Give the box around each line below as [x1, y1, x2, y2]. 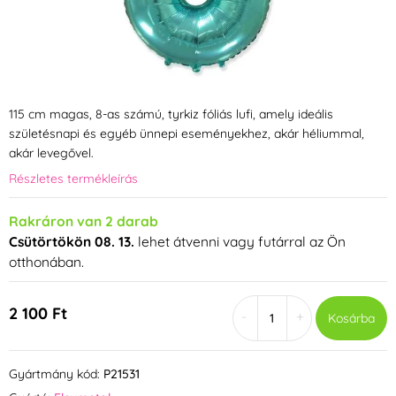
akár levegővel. [9, 145, 94, 162]
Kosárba [327, 309, 375, 326]
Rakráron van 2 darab [9, 211, 158, 230]
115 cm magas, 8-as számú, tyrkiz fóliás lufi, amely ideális [9, 106, 333, 123]
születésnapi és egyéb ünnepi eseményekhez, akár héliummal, [9, 126, 364, 142]
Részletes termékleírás [9, 170, 138, 187]
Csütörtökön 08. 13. [9, 232, 134, 250]
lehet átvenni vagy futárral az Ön [134, 232, 346, 250]
